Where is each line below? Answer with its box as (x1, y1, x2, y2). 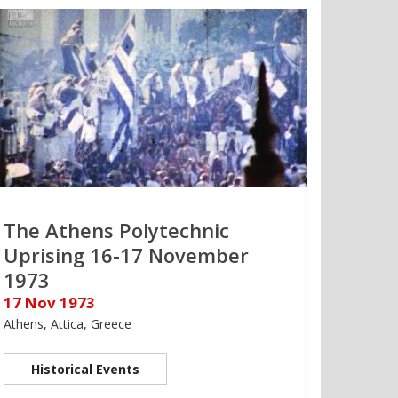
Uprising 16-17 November (4, 241, 249, 268)
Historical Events (31, 360, 139, 378)
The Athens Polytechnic (4, 216, 229, 243)
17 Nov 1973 (4, 291, 95, 313)
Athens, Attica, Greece (4, 314, 131, 332)
